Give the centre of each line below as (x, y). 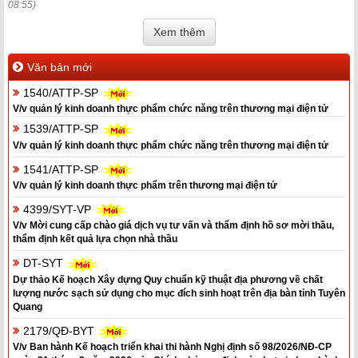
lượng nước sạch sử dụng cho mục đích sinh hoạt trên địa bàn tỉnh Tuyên (179, 293)
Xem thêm (179, 32)
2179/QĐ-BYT (60, 330)
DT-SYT (45, 263)
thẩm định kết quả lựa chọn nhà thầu (95, 239)
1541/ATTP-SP (62, 169)
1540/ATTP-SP (62, 93)
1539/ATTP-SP (62, 129)
